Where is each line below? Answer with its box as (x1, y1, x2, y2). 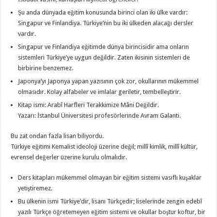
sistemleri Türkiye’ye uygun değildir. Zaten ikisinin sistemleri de (18, 53, 190, 61)
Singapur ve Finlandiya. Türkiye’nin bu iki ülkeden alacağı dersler (18, 19, 194, 27)
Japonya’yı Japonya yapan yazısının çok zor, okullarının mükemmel (18, 77, 199, 85)
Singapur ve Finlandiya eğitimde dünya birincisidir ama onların (18, 43, 189, 50)
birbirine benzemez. (18, 64, 74, 72)
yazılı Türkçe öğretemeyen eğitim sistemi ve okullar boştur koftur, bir (18, 208, 206, 216)
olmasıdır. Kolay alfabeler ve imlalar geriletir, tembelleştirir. (18, 88, 181, 95)
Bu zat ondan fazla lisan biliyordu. (11, 132, 104, 139)
